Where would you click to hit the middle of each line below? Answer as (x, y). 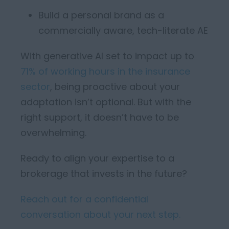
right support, (51, 117)
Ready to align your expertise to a (97, 158)
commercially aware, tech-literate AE (123, 30)
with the (172, 102)
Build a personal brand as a (101, 15)
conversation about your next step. (100, 214)
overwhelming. (53, 133)
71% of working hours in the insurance (105, 71)
